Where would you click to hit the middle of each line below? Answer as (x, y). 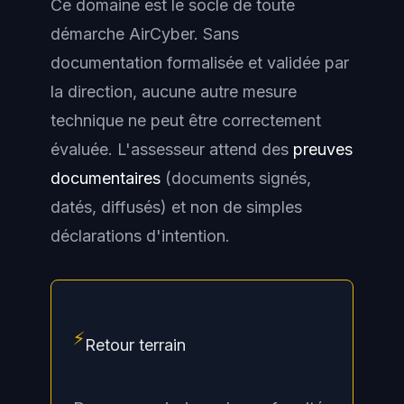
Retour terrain (135, 345)
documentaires (106, 179)
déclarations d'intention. (140, 236)
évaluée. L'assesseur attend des (172, 150)
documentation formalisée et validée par (200, 63)
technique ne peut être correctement (186, 121)
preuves (323, 150)
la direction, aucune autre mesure (174, 92)
